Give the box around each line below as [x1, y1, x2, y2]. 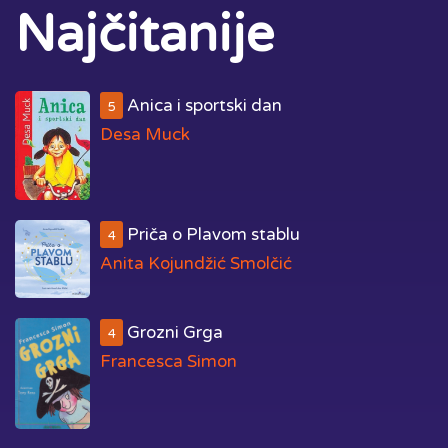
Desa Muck [100, 123, 190, 145]
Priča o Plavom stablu [123, 224, 301, 246]
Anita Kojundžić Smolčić [100, 253, 292, 275]
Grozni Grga [123, 322, 224, 344]
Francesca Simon [100, 351, 237, 373]
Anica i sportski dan [123, 94, 283, 116]
